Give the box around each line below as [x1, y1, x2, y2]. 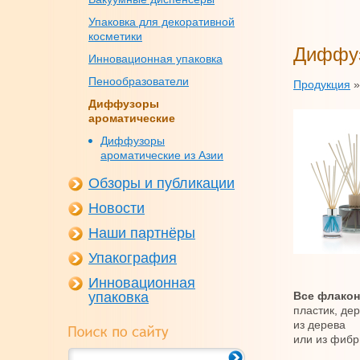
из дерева [293, 318, 346, 331]
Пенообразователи [88, 75, 189, 88]
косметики [88, 30, 142, 43]
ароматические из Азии [100, 149, 223, 162]
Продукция [293, 78, 350, 91]
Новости [88, 200, 145, 216]
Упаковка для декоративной [88, 15, 235, 28]
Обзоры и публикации [88, 175, 235, 191]
